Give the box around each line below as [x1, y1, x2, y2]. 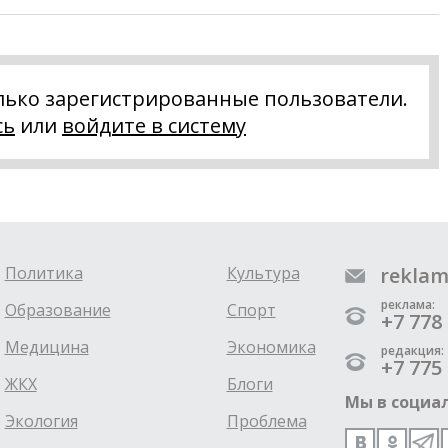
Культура [226, 261, 300, 284]
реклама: [380, 295, 435, 313]
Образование [4, 298, 111, 321]
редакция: [380, 341, 444, 359]
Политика [4, 261, 83, 284]
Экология [4, 409, 78, 432]
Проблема [226, 409, 307, 432]
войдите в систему [62, 111, 246, 139]
